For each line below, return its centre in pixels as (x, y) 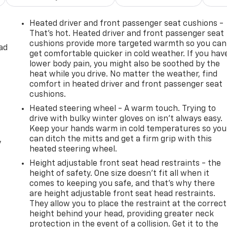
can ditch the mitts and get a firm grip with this (121, 139)
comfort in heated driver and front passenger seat (126, 84)
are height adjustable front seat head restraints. (123, 194)
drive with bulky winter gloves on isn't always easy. (126, 119)
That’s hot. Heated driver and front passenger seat (127, 34)
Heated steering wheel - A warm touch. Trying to (123, 109)
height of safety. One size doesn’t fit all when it (120, 174)
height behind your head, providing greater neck (122, 214)
